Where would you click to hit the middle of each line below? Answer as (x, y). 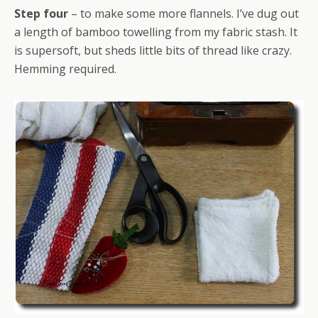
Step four (41, 13)
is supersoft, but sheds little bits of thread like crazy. (153, 50)
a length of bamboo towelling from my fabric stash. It (156, 32)
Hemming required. (65, 68)
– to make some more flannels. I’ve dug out (183, 13)
